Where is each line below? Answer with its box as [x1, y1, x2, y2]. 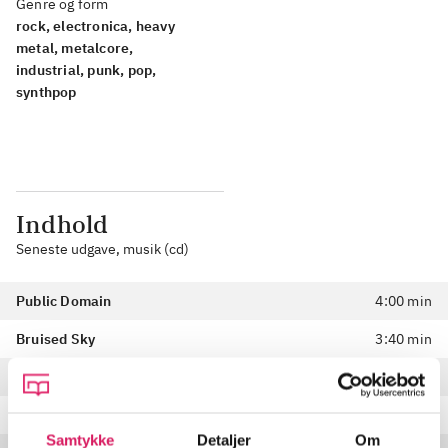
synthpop [16, 83, 77, 102]
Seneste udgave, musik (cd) [16, 240, 189, 259]
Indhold [16, 208, 109, 241]
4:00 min [375, 292, 432, 311]
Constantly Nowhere [16, 406, 151, 425]
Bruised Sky [16, 330, 96, 349]
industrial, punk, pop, [16, 61, 157, 80]
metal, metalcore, [16, 39, 134, 58]
